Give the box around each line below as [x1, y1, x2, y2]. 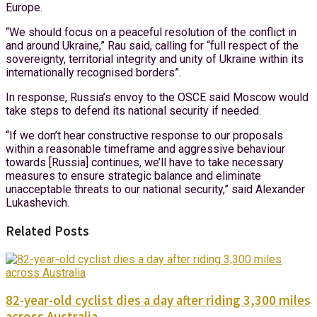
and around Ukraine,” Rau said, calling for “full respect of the [6, 39, 299, 53]
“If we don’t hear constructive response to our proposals [6, 129, 283, 143]
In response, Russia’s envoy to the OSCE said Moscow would [6, 91, 309, 105]
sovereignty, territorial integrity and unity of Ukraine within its [6, 52, 304, 67]
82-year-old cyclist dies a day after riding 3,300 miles [6, 292, 311, 309]
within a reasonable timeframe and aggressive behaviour [6, 142, 285, 156]
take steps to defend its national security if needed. [6, 104, 261, 118]
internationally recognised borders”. [6, 66, 181, 80]
